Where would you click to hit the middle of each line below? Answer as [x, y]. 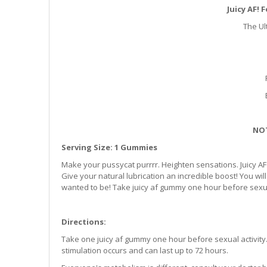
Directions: [84, 222]
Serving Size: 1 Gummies [110, 148]
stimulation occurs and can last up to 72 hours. [146, 251]
